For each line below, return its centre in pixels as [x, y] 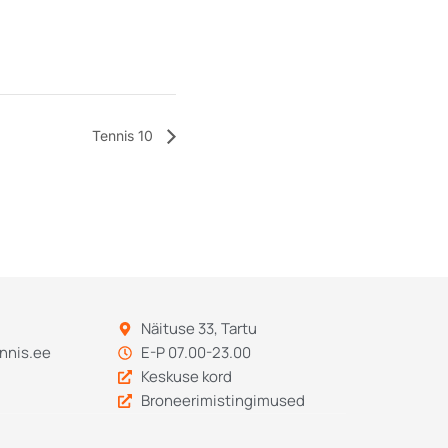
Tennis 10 [124, 136]
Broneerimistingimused [222, 401]
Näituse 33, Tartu [198, 329]
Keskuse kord [186, 377]
